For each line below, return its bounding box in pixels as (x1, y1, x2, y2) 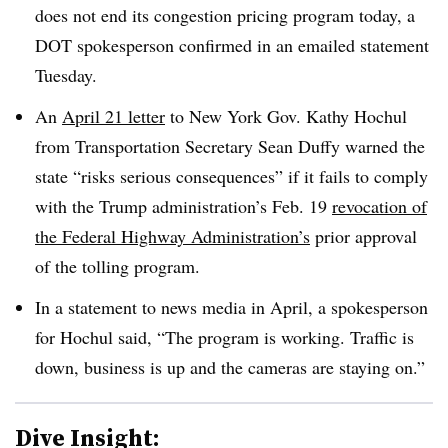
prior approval (310, 223, 417, 248)
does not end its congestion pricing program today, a (35, 3, 415, 27)
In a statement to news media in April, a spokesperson (35, 294, 428, 319)
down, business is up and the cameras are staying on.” (35, 354, 425, 379)
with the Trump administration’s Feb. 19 (35, 193, 332, 218)
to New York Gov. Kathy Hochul (165, 103, 407, 128)
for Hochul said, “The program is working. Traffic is (35, 324, 414, 349)
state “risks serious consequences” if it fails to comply (35, 163, 428, 188)
